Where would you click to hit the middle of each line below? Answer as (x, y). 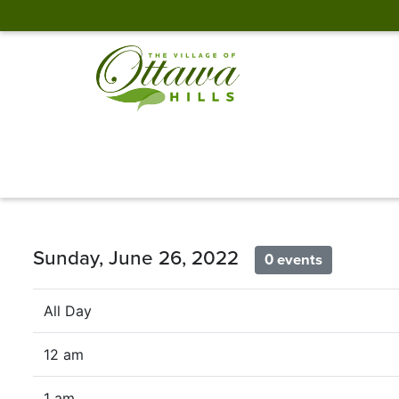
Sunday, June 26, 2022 (144, 257)
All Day (68, 311)
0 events (294, 260)
